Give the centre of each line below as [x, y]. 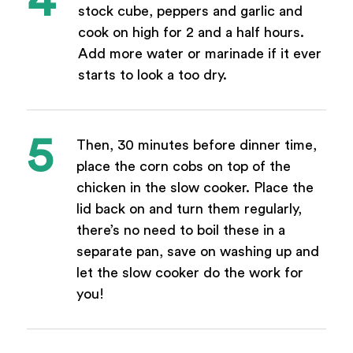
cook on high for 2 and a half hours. [191, 33]
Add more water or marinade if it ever [199, 54]
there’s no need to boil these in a [180, 230]
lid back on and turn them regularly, [189, 208]
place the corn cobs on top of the [183, 166]
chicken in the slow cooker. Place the [195, 187]
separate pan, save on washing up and [197, 251]
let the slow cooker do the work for [190, 272]
